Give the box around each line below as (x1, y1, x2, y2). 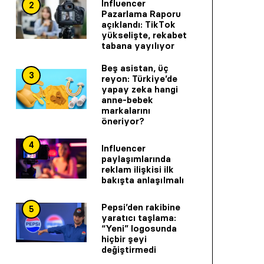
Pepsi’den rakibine (101, 201, 180, 213)
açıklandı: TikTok (101, 19, 176, 31)
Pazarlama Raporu (101, 8, 181, 20)
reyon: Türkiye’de (101, 73, 177, 85)
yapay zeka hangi (101, 84, 178, 95)
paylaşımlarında (101, 153, 171, 164)
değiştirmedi (101, 243, 156, 255)
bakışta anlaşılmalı (101, 174, 184, 186)
